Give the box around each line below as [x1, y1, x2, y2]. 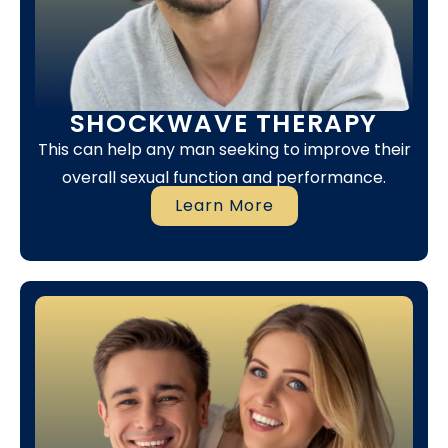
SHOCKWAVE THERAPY [69, 105, 379, 141]
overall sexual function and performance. [62, 165, 386, 189]
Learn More [174, 193, 274, 217]
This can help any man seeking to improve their [37, 137, 411, 161]
